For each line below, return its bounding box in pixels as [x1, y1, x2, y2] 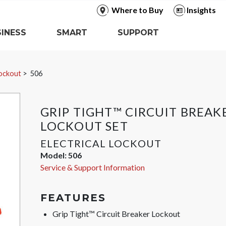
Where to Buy [111, 5, 163, 15]
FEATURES [40, 192, 106, 204]
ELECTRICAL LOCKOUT [40, 137, 161, 149]
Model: [40, 150, 68, 160]
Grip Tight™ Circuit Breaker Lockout [52, 209, 180, 218]
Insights [186, 5, 216, 15]
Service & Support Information [40, 162, 145, 172]
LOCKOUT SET [40, 119, 128, 133]
